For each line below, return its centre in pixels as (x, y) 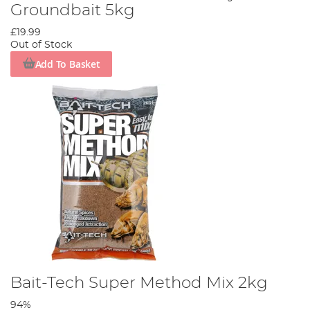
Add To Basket (67, 64)
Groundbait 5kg (73, 11)
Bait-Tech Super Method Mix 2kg (139, 283)
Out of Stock (41, 45)
